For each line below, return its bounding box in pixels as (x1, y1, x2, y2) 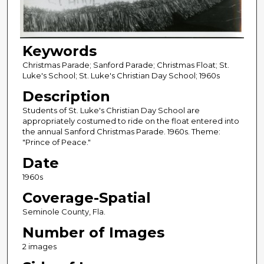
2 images (22, 242, 57, 252)
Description (22, 88, 110, 105)
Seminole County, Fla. (22, 207, 105, 217)
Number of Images (22, 224, 164, 242)
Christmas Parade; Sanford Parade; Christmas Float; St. (22, 60, 229, 70)
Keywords (22, 42, 97, 60)
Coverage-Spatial (22, 189, 151, 207)
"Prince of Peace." (22, 137, 91, 147)
